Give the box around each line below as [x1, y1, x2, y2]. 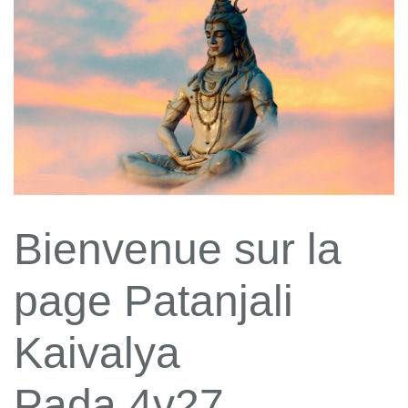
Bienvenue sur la [14, 225, 342, 274]
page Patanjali [14, 277, 293, 326]
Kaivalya [14, 329, 180, 378]
